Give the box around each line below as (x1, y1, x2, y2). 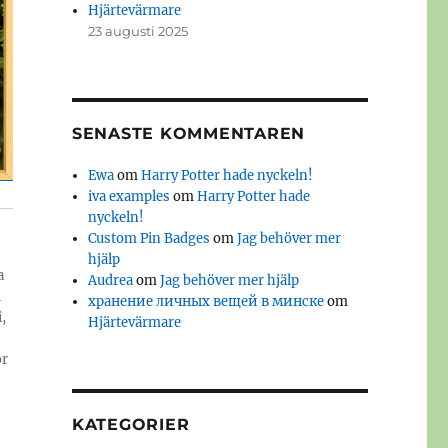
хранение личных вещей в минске (88, 293, 325, 311)
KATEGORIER (71, 415, 190, 435)
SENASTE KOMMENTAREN (71, 124, 306, 144)
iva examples (88, 188, 171, 206)
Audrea (88, 272, 134, 290)
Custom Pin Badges (88, 230, 211, 248)
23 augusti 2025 (88, 23, 189, 40)
